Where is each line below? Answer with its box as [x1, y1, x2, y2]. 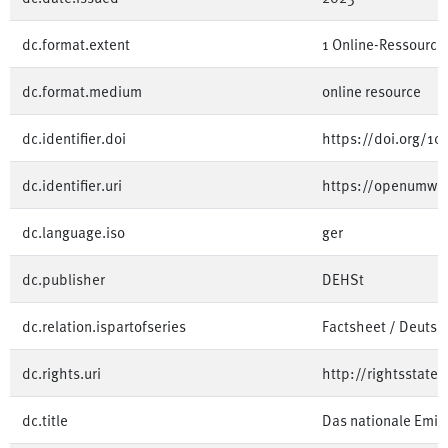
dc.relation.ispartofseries [22, 315, 186, 336]
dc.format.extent [22, 33, 130, 54]
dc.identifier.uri [22, 174, 122, 195]
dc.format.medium [22, 80, 142, 101]
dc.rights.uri [22, 362, 101, 383]
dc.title [22, 409, 68, 430]
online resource [322, 80, 421, 101]
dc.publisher [22, 268, 105, 289]
